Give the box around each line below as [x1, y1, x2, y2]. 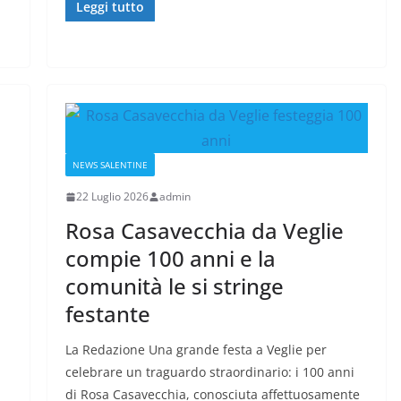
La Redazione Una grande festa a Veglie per [64, 341, 327, 359]
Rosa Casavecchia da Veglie [64, 216, 344, 246]
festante [64, 299, 150, 329]
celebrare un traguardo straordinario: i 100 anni [64, 363, 354, 381]
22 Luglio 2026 [75, 189, 149, 205]
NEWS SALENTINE [72, 158, 148, 172]
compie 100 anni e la [64, 243, 276, 274]
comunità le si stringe [64, 271, 284, 302]
